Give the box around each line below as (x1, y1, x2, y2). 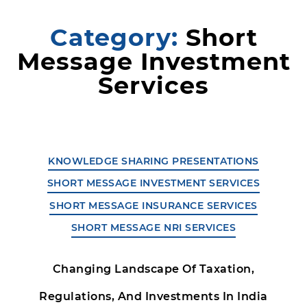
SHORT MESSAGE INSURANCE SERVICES (49, 199, 258, 212)
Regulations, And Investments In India (39, 289, 268, 303)
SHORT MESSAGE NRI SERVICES (71, 221, 236, 234)
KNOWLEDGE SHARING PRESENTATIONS (48, 154, 259, 167)
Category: (49, 22, 178, 52)
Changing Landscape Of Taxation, (52, 262, 255, 275)
